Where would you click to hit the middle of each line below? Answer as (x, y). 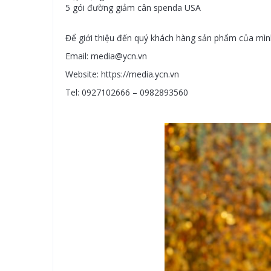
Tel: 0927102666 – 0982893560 (127, 92)
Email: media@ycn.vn (106, 56)
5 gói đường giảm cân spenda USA (133, 8)
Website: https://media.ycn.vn (122, 74)
